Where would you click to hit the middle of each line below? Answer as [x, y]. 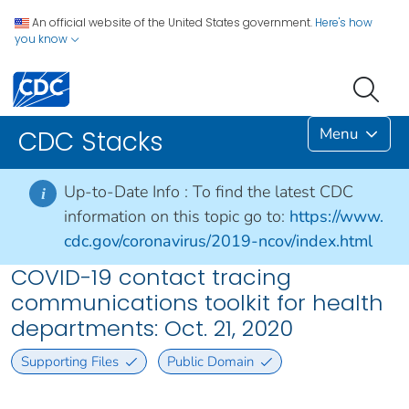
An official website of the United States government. [172, 22]
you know [42, 39]
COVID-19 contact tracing [151, 278]
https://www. [336, 217]
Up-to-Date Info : [128, 192]
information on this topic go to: [174, 217]
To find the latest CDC [273, 192]
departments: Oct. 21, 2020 [152, 329]
